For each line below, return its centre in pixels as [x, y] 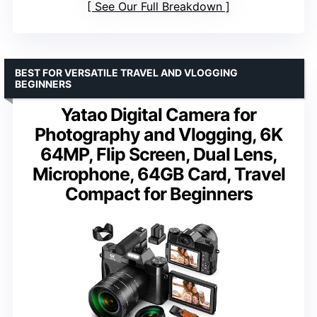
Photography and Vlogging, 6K [158, 135]
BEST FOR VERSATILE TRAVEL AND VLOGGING [126, 73]
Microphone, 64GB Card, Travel [158, 174]
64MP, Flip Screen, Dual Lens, [158, 155]
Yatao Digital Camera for [158, 115]
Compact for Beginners [158, 194]
